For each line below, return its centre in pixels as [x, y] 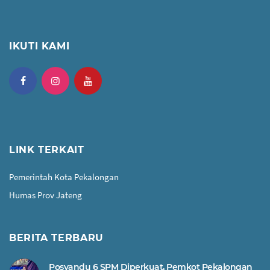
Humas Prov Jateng [46, 195]
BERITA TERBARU [56, 238]
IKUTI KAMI [39, 46]
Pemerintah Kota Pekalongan [64, 177]
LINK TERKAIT [47, 150]
